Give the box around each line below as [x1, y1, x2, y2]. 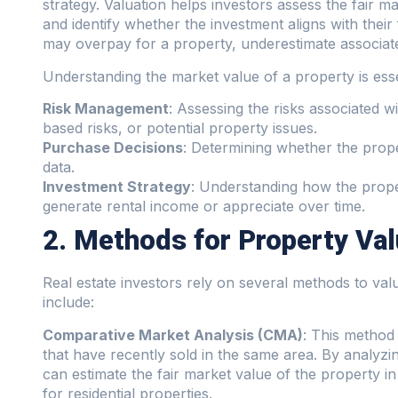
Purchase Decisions [43, 139, 183, 157]
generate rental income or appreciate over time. [43, 197, 365, 216]
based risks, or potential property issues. [43, 119, 317, 138]
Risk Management [43, 99, 169, 118]
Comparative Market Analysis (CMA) [43, 325, 303, 344]
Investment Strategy [43, 178, 191, 196]
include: [43, 293, 94, 312]
